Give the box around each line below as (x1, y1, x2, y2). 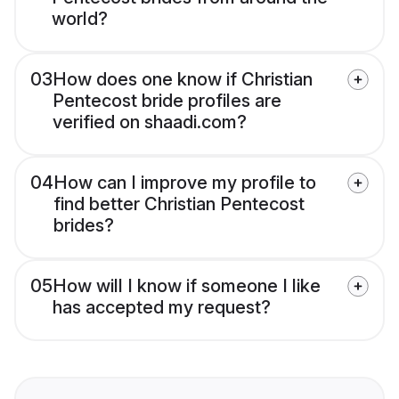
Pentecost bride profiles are (53, 90, 281, 112)
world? (52, 8, 108, 30)
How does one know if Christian (53, 69, 313, 91)
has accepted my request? (53, 297, 271, 319)
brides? (53, 215, 114, 237)
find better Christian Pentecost (53, 193, 305, 216)
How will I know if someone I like (53, 275, 321, 297)
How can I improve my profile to (53, 172, 316, 194)
